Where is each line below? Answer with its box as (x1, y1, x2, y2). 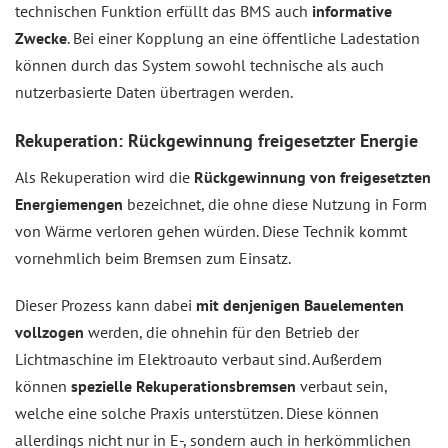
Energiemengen (15, 193, 123, 214)
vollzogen (15, 321, 84, 342)
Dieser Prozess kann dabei (15, 294, 196, 315)
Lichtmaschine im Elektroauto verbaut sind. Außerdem (15, 348, 382, 369)
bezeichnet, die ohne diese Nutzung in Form (123, 193, 427, 214)
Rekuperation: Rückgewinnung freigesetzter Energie (15, 128, 418, 152)
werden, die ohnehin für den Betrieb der (84, 321, 359, 342)
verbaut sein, (296, 375, 387, 396)
